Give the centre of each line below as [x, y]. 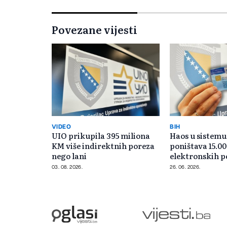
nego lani [69, 156]
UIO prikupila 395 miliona [101, 135]
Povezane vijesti [94, 29]
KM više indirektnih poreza [103, 145]
